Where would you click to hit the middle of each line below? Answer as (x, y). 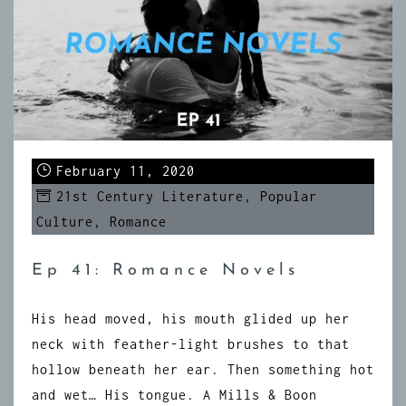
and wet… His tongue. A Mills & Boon (174, 395)
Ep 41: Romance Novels (165, 271)
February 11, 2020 (126, 171)
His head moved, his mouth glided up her (191, 319)
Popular (289, 196)
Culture (65, 222)
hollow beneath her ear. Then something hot (203, 369)
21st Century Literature (150, 196)
